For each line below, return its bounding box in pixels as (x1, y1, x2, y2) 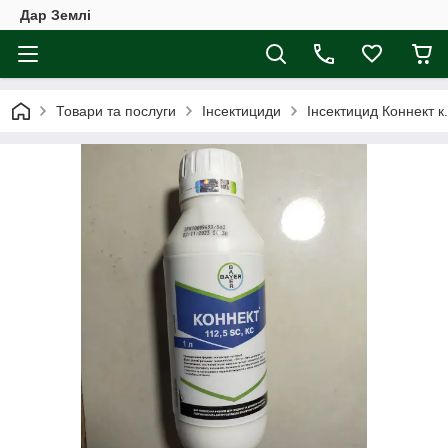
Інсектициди (202, 103, 281, 119)
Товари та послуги (56, 103, 176, 119)
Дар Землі (20, 7, 91, 23)
